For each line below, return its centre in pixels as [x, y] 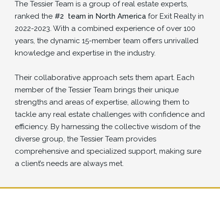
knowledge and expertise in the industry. [85, 53]
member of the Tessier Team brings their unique [97, 90]
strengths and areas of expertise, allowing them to [102, 102]
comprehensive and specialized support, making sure [108, 151]
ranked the [35, 16]
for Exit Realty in [175, 16]
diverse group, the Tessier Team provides [86, 139]
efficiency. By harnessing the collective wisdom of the [108, 127]
